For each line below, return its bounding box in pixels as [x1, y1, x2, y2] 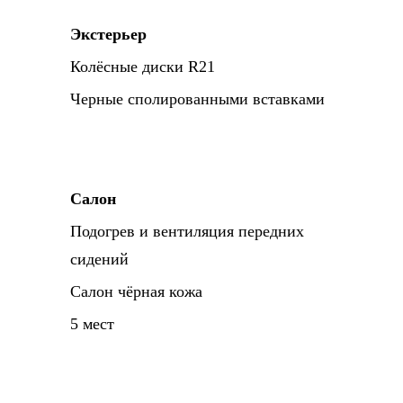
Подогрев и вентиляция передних [70, 222, 304, 240]
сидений [70, 250, 129, 268]
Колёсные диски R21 [70, 58, 215, 76]
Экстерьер [70, 25, 147, 43]
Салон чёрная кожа [70, 282, 202, 300]
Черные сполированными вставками [70, 90, 325, 108]
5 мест [70, 315, 114, 333]
